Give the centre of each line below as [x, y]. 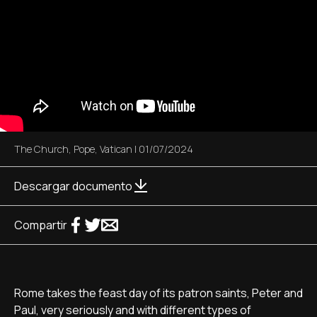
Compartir [41, 225]
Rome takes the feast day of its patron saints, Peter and [158, 293]
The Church [41, 149]
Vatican [116, 149]
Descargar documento [73, 186]
